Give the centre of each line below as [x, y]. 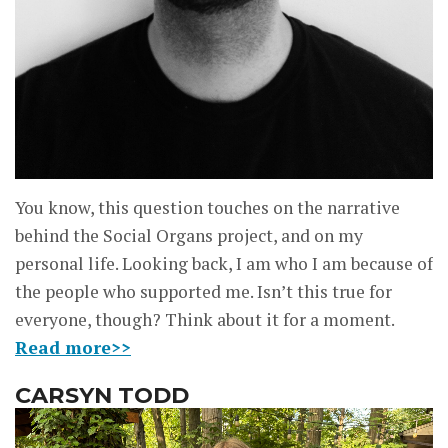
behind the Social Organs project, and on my [189, 235]
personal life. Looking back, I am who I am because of [224, 263]
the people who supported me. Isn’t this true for [203, 291]
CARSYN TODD [102, 394]
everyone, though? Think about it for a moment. [205, 319]
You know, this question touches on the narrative [207, 207]
